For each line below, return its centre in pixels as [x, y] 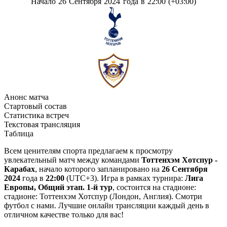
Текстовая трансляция [42, 124]
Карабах [20, 169]
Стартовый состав [35, 106]
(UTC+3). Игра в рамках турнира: [125, 178]
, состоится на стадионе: [154, 187]
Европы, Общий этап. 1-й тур [58, 187]
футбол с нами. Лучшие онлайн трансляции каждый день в [107, 205]
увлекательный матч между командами [73, 160]
